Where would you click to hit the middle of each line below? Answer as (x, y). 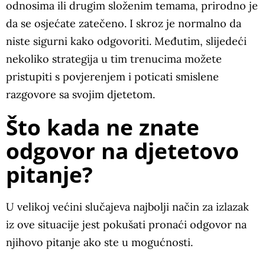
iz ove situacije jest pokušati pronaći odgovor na (126, 224)
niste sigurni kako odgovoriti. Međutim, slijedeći (126, 41)
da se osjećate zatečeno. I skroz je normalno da (124, 23)
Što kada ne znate (103, 127)
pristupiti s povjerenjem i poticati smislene (112, 76)
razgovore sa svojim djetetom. (80, 94)
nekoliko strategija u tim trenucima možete (114, 59)
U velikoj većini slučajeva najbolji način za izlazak (127, 206)
